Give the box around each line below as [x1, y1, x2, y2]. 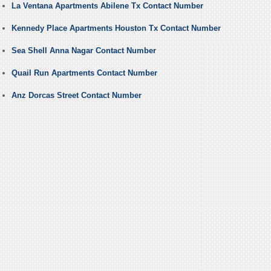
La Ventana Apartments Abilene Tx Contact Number [11, 1, 203, 11]
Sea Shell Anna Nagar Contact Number [11, 46, 156, 56]
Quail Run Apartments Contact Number [11, 68, 157, 78]
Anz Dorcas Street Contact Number [11, 91, 142, 100]
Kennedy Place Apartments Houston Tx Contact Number [11, 24, 221, 33]
